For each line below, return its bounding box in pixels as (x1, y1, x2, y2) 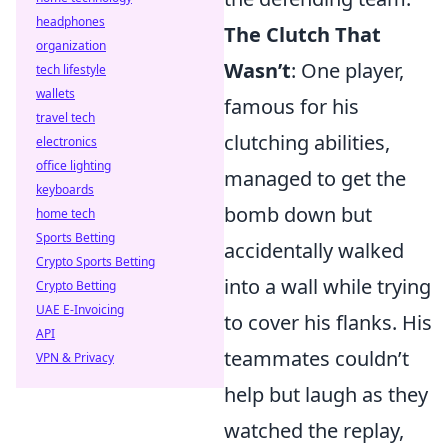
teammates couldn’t (224, 345, 409, 372)
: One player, (291, 57, 404, 84)
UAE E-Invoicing (36, 301, 124, 318)
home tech (36, 205, 95, 222)
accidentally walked (224, 237, 404, 264)
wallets (36, 85, 75, 102)
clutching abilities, (224, 129, 390, 156)
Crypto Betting (36, 277, 116, 294)
